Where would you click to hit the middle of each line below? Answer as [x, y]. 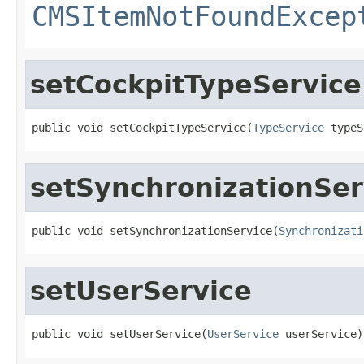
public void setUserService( [119, 334]
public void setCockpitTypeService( [142, 127]
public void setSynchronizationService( [155, 230]
